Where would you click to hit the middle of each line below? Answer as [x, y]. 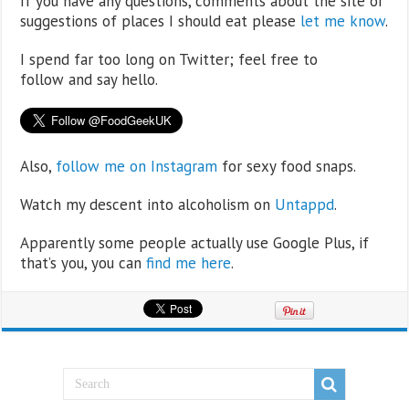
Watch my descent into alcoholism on [148, 204]
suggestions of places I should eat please [161, 21]
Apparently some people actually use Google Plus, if [195, 243]
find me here [189, 263]
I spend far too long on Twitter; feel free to [169, 59]
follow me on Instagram [137, 166]
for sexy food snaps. [287, 166]
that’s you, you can [84, 263]
